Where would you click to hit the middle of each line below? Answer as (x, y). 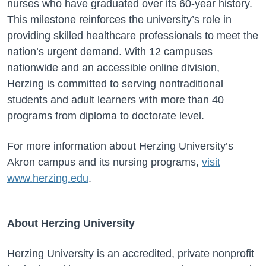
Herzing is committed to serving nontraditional (115, 84)
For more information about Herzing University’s (120, 146)
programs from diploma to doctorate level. (106, 116)
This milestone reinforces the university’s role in (119, 20)
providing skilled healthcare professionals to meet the (133, 36)
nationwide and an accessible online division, (113, 68)
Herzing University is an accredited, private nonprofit (131, 254)
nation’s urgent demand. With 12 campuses (110, 52)
